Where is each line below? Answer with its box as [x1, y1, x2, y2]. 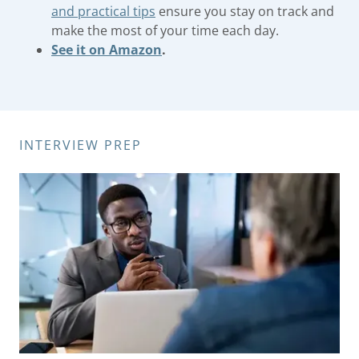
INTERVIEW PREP [19, 135, 142, 154]
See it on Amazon [51, 40, 162, 58]
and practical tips [51, 2, 155, 20]
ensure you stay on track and [155, 2, 334, 20]
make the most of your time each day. [51, 21, 279, 39]
